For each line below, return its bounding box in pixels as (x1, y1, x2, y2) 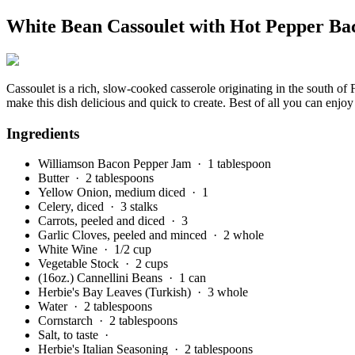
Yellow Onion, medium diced (38, 185, 189, 200)
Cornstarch (38, 314, 96, 328)
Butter (38, 171, 72, 185)
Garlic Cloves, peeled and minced (38, 228, 210, 242)
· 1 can (166, 271, 209, 285)
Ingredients (6, 124, 79, 142)
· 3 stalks (107, 200, 161, 214)
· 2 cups (122, 257, 171, 271)
